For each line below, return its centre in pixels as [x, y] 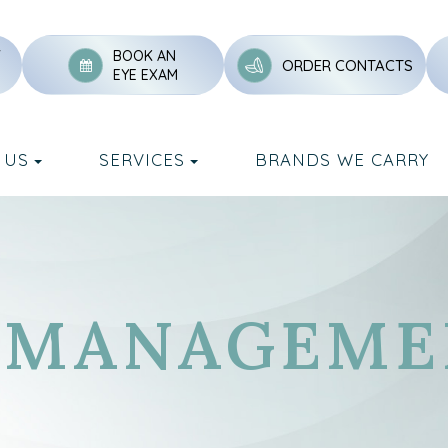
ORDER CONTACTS [347, 65]
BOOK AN [145, 56]
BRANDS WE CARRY [341, 159]
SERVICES [141, 159]
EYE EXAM [146, 75]
